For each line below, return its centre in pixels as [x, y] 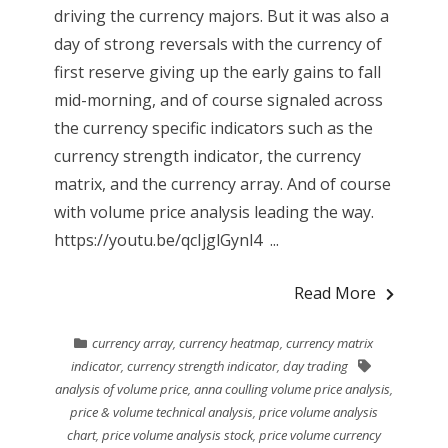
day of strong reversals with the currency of [217, 43]
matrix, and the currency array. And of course [222, 183]
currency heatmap [230, 342]
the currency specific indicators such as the [213, 127]
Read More [335, 292]
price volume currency [319, 434]
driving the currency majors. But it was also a [221, 15]
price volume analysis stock [177, 434]
